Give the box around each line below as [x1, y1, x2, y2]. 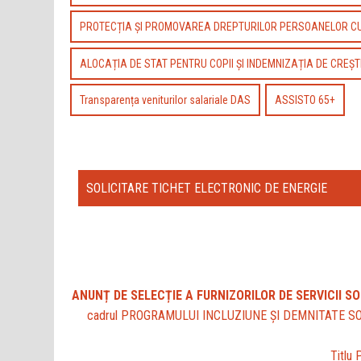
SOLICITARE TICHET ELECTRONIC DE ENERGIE [86, 180, 328, 196]
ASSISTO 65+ [274, 93, 335, 107]
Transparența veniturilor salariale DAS [80, 93, 251, 107]
